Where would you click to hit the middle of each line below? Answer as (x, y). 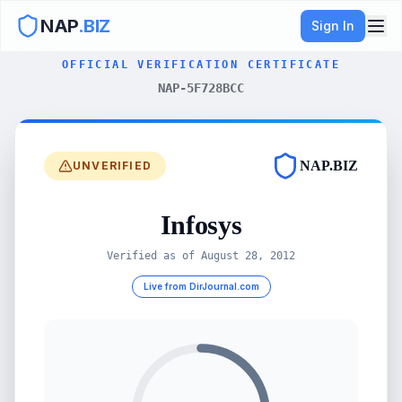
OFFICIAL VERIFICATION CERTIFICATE (201, 65)
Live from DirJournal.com (201, 286)
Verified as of (154, 256)
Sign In (333, 26)
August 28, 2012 (248, 256)
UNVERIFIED (112, 166)
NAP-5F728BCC (201, 88)
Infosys (201, 225)
